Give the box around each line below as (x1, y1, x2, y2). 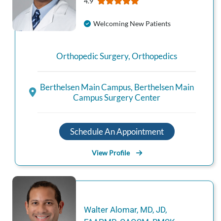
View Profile (91, 148, 130, 157)
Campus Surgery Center (73, 92, 160, 103)
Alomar (110, 205, 137, 215)
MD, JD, (140, 205, 167, 215)
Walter (83, 205, 108, 215)
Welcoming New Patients (93, 19, 171, 28)
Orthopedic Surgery (56, 51, 128, 61)
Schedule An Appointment (70, 126, 164, 137)
